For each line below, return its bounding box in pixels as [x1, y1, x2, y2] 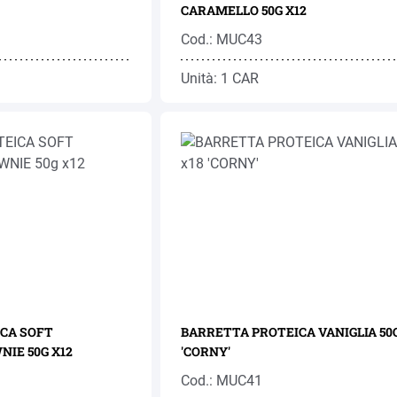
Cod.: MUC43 [180, 31, 262, 48]
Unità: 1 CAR [180, 70, 259, 87]
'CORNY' [180, 343, 230, 360]
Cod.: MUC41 [180, 372, 262, 389]
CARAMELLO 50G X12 [180, 2, 307, 19]
